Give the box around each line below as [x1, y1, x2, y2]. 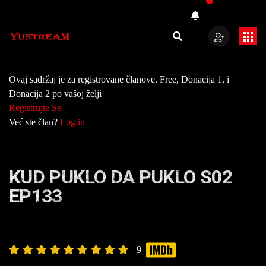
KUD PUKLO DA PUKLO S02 [9, 166, 232, 188]
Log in [60, 117, 85, 127]
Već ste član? [9, 117, 60, 127]
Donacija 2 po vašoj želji [9, 88, 102, 99]
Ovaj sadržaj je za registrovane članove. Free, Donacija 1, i [9, 74, 229, 84]
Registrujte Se [9, 103, 61, 113]
